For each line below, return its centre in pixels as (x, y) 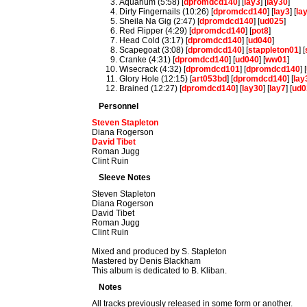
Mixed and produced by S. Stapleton (160, 251)
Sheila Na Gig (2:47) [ (160, 21)
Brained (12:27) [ (151, 88)
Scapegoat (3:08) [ (154, 50)
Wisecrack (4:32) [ (153, 69)
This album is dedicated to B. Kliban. (160, 271)
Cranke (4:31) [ (147, 60)
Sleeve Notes (125, 177)
